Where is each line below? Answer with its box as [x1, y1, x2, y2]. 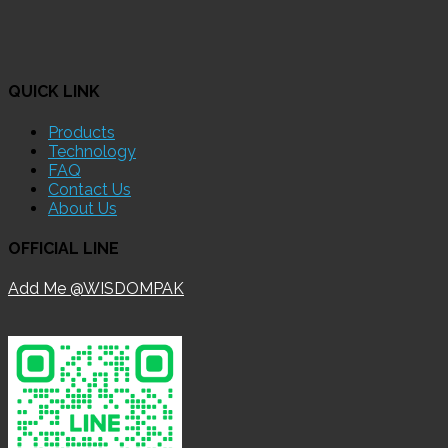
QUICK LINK [8, 82, 100, 102]
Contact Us [48, 179, 131, 199]
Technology [48, 141, 136, 161]
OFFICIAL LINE [8, 238, 119, 258]
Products [48, 122, 115, 142]
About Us [48, 198, 117, 218]
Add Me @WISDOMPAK [8, 279, 184, 299]
